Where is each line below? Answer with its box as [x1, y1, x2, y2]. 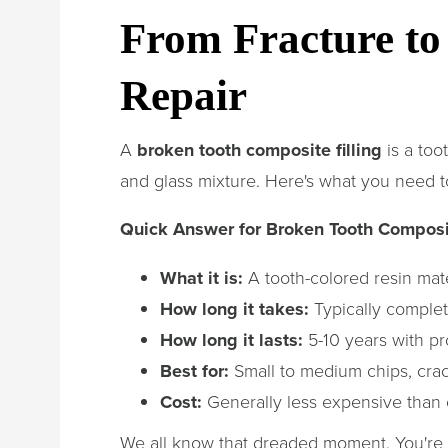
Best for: [160, 357, 229, 384]
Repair [120, 71, 247, 119]
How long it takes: [160, 295, 309, 322]
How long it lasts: [160, 326, 303, 353]
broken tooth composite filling [137, 136, 382, 163]
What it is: [160, 264, 243, 291]
